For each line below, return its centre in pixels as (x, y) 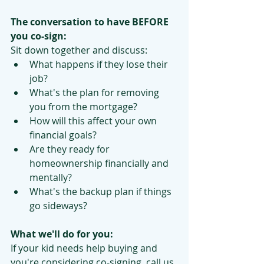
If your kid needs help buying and (85, 248)
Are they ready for (71, 149)
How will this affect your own (94, 121)
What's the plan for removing (95, 93)
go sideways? (58, 206)
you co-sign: (39, 36)
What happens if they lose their (100, 64)
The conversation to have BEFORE (91, 22)
